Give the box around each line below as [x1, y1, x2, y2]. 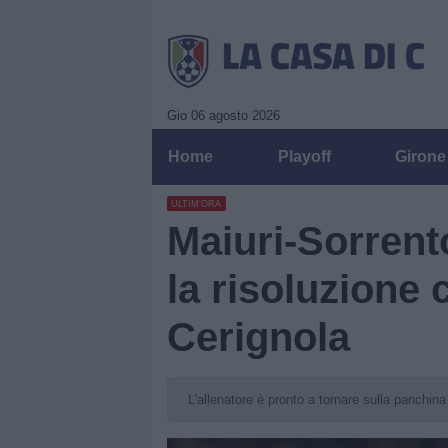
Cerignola [167, 315, 350, 359]
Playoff [277, 148, 331, 165]
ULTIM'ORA [171, 198, 222, 209]
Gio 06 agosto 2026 [167, 108, 280, 123]
